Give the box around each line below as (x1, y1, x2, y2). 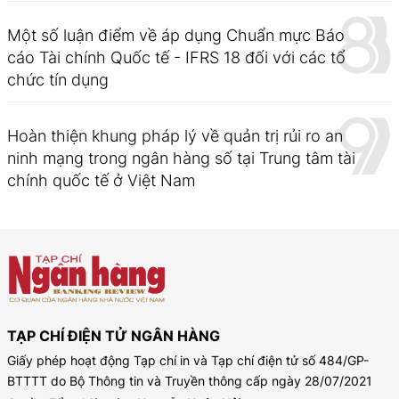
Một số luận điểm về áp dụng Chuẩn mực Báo (7, 25, 345, 45)
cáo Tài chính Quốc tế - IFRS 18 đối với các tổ (7, 47, 346, 67)
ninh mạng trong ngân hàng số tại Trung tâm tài (7, 148, 355, 167)
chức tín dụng (7, 69, 109, 89)
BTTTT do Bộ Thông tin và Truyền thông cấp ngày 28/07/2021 (7, 372, 372, 388)
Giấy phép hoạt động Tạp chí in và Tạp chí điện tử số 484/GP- (7, 352, 369, 368)
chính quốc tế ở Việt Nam (7, 170, 195, 190)
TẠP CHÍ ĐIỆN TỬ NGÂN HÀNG (7, 326, 220, 345)
